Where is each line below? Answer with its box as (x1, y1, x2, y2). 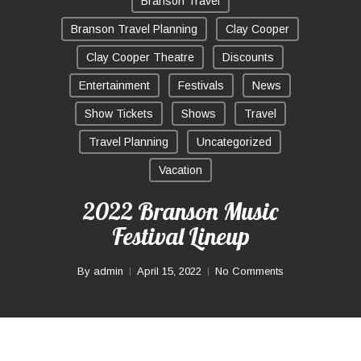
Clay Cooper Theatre (86, 51, 194, 64)
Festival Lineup (111, 221, 250, 251)
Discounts (222, 51, 274, 64)
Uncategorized (197, 135, 272, 148)
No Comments (215, 265, 284, 277)
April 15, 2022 (137, 265, 201, 277)
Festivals (178, 79, 224, 92)
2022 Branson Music (83, 196, 278, 226)
